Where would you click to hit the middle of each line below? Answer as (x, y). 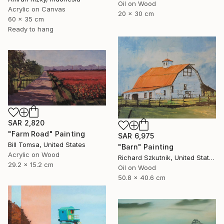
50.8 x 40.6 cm (142, 177)
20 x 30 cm (136, 13)
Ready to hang (31, 29)
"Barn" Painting (146, 146)
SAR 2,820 (26, 123)
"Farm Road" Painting (47, 134)
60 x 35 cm (26, 19)
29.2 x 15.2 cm (31, 165)
